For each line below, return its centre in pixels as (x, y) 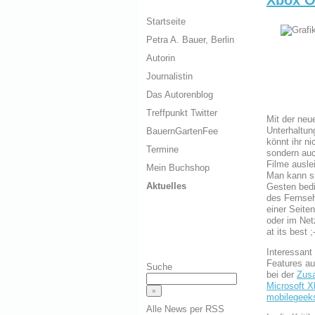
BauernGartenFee (182, 131)
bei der (282, 275)
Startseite (166, 22)
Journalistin (169, 77)
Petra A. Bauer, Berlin (190, 40)
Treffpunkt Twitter (182, 113)
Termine (162, 150)
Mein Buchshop (178, 168)
